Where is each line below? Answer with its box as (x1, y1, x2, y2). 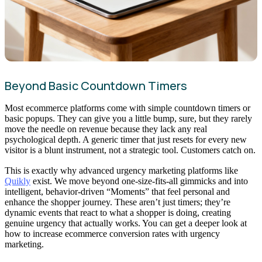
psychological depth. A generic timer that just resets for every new (5, 134, 247, 144)
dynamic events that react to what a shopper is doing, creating (5, 208, 231, 218)
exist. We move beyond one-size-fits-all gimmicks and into (30, 176, 248, 187)
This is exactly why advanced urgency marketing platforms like (5, 166, 238, 176)
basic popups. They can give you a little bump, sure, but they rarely (5, 113, 252, 123)
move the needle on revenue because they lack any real (5, 123, 207, 134)
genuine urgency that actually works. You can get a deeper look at (5, 218, 247, 229)
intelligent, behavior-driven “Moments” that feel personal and (5, 187, 230, 197)
